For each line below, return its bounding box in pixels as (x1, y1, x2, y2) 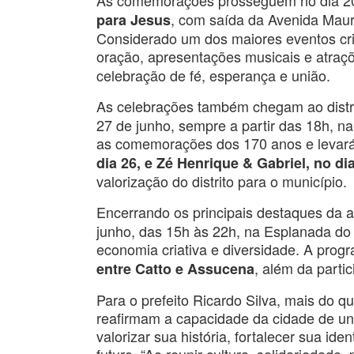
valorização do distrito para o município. (96, 171, 347, 192)
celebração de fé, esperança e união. (96, 65, 330, 86)
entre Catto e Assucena (96, 258, 254, 280)
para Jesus (96, 9, 171, 31)
